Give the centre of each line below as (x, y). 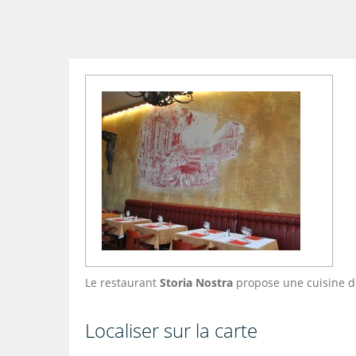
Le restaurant (122, 282)
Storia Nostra (196, 282)
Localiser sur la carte (171, 330)
